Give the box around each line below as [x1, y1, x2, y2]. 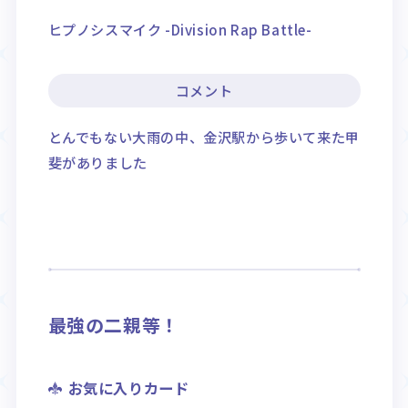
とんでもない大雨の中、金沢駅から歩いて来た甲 [47, 126, 360, 147]
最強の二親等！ [47, 311, 179, 339]
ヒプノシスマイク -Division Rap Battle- [47, 18, 312, 39]
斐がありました [47, 151, 148, 172]
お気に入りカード [67, 377, 189, 400]
